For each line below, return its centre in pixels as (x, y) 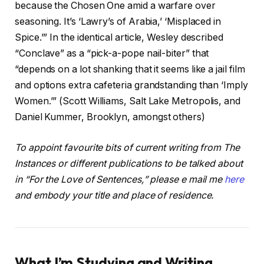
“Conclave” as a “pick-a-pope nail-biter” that (112, 54)
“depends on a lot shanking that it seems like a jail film (130, 70)
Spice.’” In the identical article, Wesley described (119, 38)
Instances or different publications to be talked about (129, 163)
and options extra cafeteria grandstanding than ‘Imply (131, 85)
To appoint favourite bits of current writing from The (127, 147)
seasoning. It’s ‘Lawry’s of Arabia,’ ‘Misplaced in (118, 22)
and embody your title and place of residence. (115, 195)
